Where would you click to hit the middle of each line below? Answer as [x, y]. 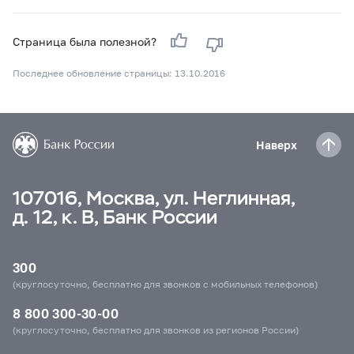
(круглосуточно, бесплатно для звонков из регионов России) [156, 330]
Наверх [277, 145]
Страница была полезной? [86, 41]
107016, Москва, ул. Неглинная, [154, 198]
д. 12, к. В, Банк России [115, 217]
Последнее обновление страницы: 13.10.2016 [119, 73]
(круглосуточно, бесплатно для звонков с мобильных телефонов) [165, 284]
